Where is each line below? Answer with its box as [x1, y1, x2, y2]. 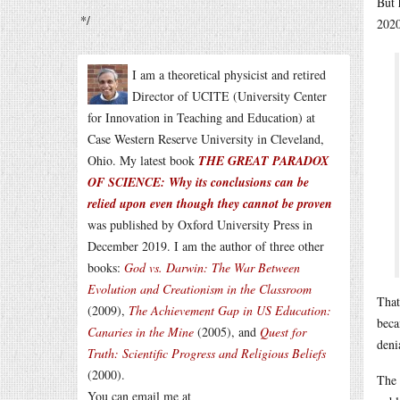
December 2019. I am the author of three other [87, 237, 324, 254]
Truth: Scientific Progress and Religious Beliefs [87, 345, 326, 362]
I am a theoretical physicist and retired [132, 66, 326, 83]
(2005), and [194, 323, 260, 340]
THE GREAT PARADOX [198, 152, 329, 170]
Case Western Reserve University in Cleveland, [87, 130, 324, 147]
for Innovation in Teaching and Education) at [87, 109, 315, 126]
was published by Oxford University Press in [87, 216, 312, 233]
